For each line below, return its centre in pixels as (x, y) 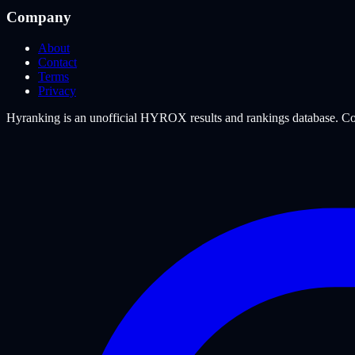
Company (39, 17)
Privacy (57, 91)
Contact (57, 63)
